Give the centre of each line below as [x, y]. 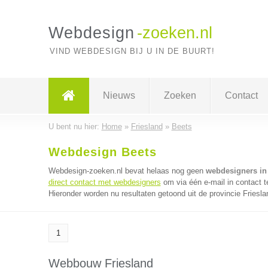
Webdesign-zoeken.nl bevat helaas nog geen [127, 171]
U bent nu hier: [75, 127]
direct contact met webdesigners [104, 182]
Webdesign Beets [102, 152]
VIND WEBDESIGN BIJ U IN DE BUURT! [132, 51]
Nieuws [119, 95]
